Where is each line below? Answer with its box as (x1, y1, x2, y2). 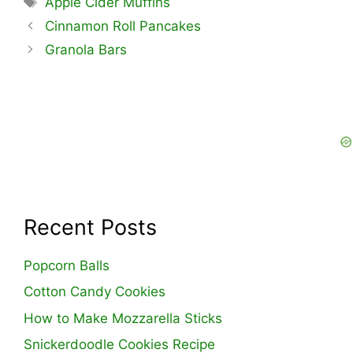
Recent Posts (24, 214, 157, 240)
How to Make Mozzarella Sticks (24, 310, 222, 326)
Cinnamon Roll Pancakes (45, 17, 202, 34)
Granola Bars (45, 41, 128, 58)
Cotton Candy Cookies (24, 284, 165, 300)
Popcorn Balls (24, 257, 110, 273)
